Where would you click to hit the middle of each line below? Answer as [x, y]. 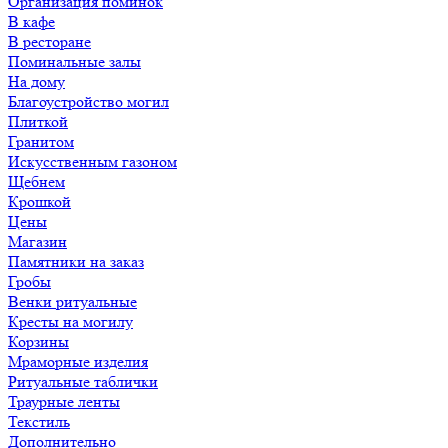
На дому [36, 81]
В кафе [31, 21]
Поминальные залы [74, 61]
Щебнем [36, 181]
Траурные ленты [64, 401]
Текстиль [39, 421]
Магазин [37, 241]
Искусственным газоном [92, 161]
